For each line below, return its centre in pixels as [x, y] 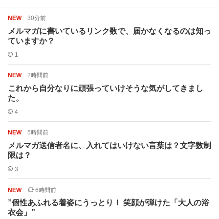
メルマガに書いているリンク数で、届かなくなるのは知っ [109, 31]
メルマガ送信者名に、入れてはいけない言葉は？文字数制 [109, 145]
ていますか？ [31, 41]
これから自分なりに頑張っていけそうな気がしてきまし [106, 88]
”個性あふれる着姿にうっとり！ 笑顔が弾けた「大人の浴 [109, 202]
